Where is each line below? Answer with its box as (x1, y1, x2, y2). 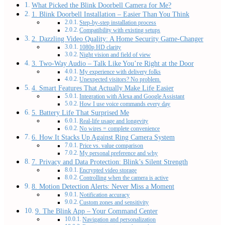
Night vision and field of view (79, 52, 151, 59)
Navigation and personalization (82, 216, 156, 223)
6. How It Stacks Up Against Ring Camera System (31, 133, 175, 142)
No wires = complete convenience (79, 126, 160, 133)
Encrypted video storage (79, 167, 137, 174)
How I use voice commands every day (79, 101, 171, 108)
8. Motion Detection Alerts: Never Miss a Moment (31, 182, 174, 191)
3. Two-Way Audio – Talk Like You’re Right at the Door (31, 59, 194, 68)
